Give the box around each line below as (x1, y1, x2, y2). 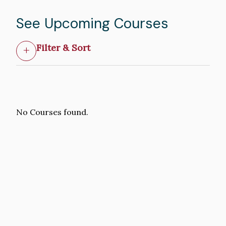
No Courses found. (16, 106, 88, 117)
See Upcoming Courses (16, 14, 168, 33)
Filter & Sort (36, 41, 90, 53)
